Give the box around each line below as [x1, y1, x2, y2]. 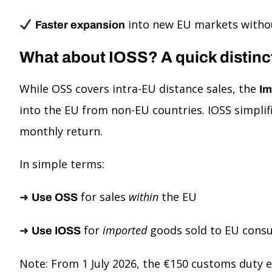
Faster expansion [35, 19, 125, 31]
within [129, 189, 158, 204]
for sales [78, 189, 129, 204]
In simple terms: [19, 157, 104, 171]
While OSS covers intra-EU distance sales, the [19, 81, 259, 96]
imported [103, 223, 147, 237]
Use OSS [32, 191, 78, 203]
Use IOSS [32, 225, 81, 237]
